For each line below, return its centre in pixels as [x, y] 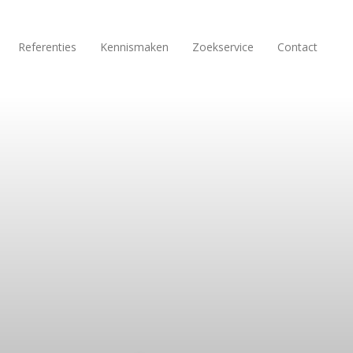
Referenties [47, 47]
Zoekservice [223, 47]
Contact [297, 47]
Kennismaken [134, 47]
